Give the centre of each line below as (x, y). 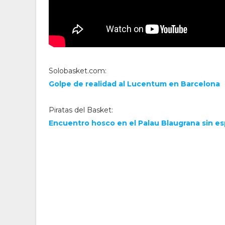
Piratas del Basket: (81, 110)
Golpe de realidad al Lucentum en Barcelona (134, 84)
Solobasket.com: (78, 71)
